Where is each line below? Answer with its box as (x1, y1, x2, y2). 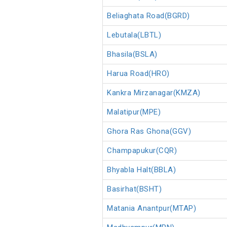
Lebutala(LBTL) (107, 30, 161, 40)
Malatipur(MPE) (107, 107, 161, 117)
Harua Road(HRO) (107, 69, 170, 79)
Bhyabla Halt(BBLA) (107, 165, 176, 175)
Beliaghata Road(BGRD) (107, 11, 190, 21)
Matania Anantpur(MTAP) (107, 204, 196, 213)
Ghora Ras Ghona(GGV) (107, 127, 191, 136)
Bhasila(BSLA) (107, 50, 158, 59)
